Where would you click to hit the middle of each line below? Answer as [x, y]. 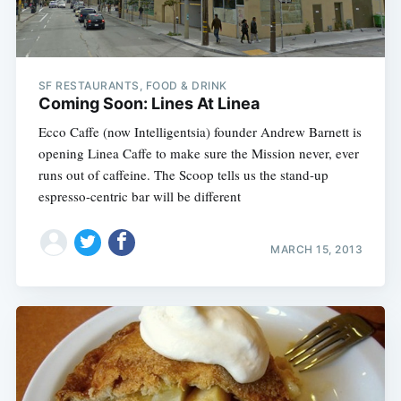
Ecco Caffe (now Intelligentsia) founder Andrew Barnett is [200, 132]
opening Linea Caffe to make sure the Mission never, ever [198, 154]
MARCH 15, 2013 [317, 249]
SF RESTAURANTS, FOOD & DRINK [132, 86]
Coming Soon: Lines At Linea [149, 104]
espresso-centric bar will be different [139, 196]
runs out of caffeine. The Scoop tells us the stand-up [183, 175]
